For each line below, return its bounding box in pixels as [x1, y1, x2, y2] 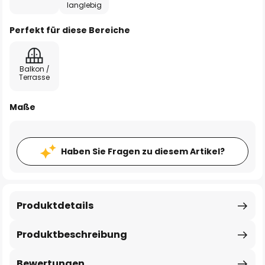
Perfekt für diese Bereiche [9, 24, 130, 36]
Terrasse [19, 72, 50, 82]
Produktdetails [17, 199, 93, 212]
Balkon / [19, 64, 50, 74]
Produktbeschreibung [17, 228, 127, 241]
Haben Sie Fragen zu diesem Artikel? [61, 146, 225, 157]
